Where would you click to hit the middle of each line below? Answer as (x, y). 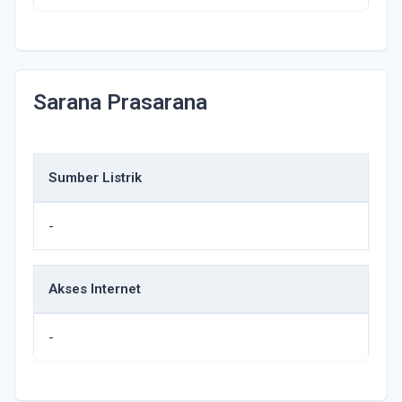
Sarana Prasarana (120, 102)
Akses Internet (95, 289)
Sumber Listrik (95, 178)
